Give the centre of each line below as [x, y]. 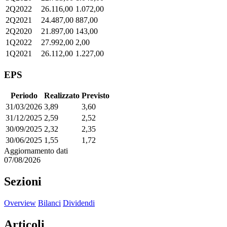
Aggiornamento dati [36, 151]
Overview [20, 203]
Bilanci [49, 203]
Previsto [96, 96]
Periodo [24, 96]
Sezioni [23, 182]
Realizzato [62, 96]
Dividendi [79, 203]
